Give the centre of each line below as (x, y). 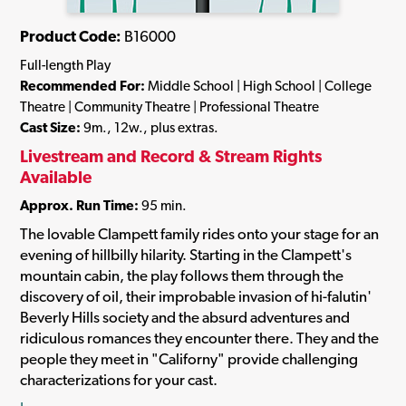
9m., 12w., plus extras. (150, 128)
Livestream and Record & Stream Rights (171, 155)
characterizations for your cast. (119, 379)
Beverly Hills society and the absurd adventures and (185, 317)
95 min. (163, 206)
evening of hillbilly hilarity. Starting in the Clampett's (186, 254)
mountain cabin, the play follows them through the (182, 275)
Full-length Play (65, 65)
